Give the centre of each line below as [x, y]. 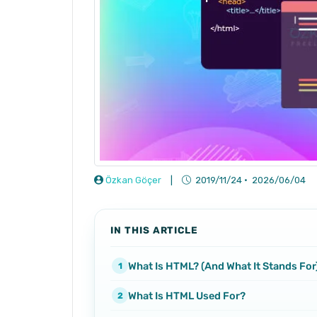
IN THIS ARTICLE [155, 230]
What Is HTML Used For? [187, 295]
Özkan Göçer [133, 180]
